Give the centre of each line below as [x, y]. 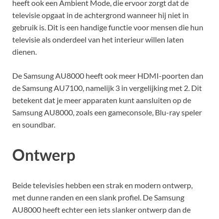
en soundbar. [34, 125]
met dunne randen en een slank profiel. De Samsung [98, 197]
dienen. [24, 52]
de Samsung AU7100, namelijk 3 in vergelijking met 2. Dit [107, 88]
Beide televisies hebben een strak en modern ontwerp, [102, 185]
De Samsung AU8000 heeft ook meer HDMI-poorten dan [108, 76]
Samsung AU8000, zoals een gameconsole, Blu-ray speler [107, 112]
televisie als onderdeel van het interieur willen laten [98, 40]
